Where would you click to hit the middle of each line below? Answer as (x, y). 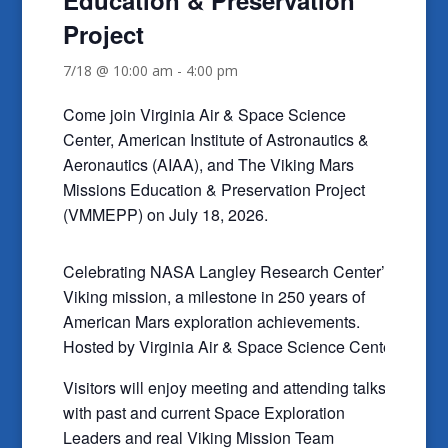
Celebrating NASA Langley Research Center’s (227, 271)
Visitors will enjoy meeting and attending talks (224, 387)
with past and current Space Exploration (203, 412)
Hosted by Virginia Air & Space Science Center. (231, 346)
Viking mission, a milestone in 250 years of (213, 296)
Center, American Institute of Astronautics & (215, 139)
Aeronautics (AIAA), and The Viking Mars (208, 164)
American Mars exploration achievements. (211, 321)
